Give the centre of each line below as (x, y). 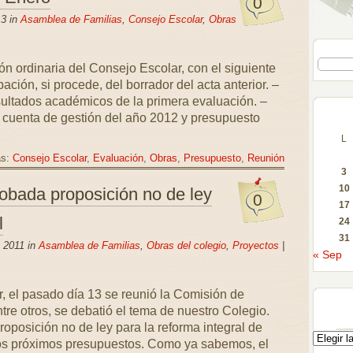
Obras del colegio (186, 245)
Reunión (266, 158)
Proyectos (255, 245)
